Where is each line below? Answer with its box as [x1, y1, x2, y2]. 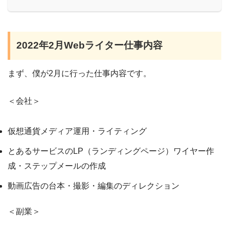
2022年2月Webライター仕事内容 [16, 40, 163, 51]
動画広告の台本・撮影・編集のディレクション [8, 181, 179, 191]
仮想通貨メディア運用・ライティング [8, 127, 147, 136]
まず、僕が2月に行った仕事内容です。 [8, 69, 151, 78]
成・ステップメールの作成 [8, 162, 106, 171]
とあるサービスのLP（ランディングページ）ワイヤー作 [8, 147, 214, 156]
